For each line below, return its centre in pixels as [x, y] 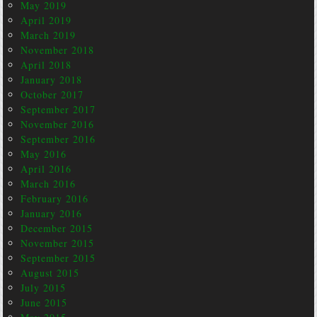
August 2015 [50, 273]
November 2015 [58, 243]
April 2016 [46, 169]
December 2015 [57, 228]
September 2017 [58, 109]
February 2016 [55, 198]
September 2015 [58, 258]
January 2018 [52, 80]
